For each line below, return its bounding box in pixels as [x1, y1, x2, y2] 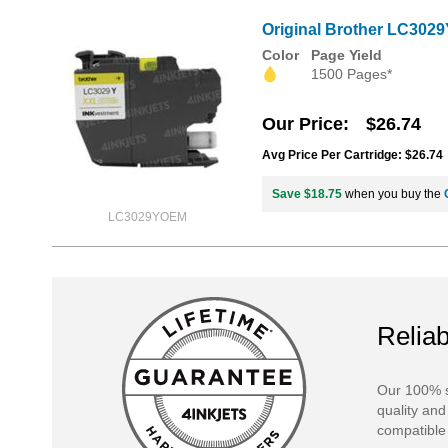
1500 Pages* [311, 66, 392, 82]
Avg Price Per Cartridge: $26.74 [262, 148, 443, 163]
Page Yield [311, 47, 382, 63]
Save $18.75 [272, 187, 342, 202]
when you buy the [342, 187, 444, 202]
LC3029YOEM [107, 210, 187, 224]
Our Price [262, 114, 343, 135]
